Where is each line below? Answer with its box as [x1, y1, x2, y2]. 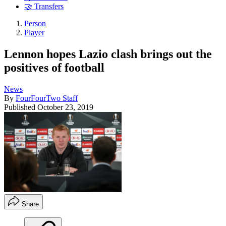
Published [4, 102, 37, 111]
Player [24, 28, 44, 37]
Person [24, 19, 46, 28]
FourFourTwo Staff [16, 93, 78, 102]
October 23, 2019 [37, 102, 93, 111]
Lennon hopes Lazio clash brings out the [4, 47, 212, 61]
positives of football [4, 61, 104, 74]
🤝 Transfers [24, 2, 64, 11]
